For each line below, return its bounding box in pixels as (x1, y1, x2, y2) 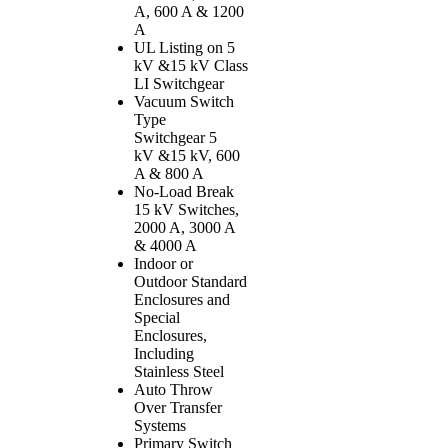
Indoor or (134, 254, 193, 272)
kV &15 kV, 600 (134, 146, 240, 164)
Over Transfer (134, 398, 222, 416)
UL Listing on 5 (134, 38, 235, 56)
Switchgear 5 (134, 128, 217, 146)
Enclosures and (134, 290, 230, 308)
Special (134, 308, 180, 326)
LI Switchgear (134, 74, 224, 92)
